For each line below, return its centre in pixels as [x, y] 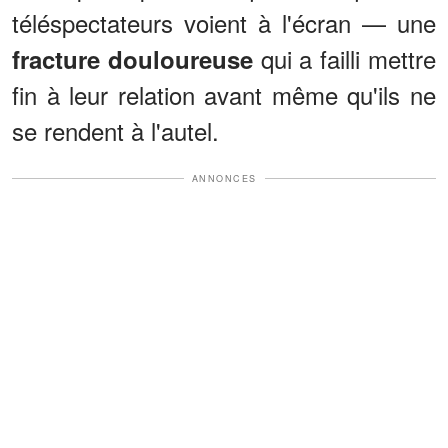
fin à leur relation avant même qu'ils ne [224, 94]
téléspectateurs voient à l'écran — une [224, 22]
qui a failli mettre [344, 58]
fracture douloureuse [132, 58]
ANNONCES [224, 178]
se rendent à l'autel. [115, 130]
